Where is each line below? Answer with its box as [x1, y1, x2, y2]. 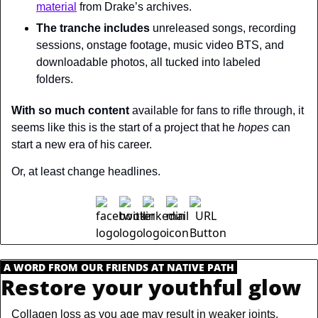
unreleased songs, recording [150, 21, 296, 34]
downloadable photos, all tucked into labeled [36, 55, 261, 68]
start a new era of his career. [11, 138, 152, 150]
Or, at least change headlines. [11, 165, 160, 177]
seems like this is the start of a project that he [11, 121, 238, 133]
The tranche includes [36, 21, 150, 34]
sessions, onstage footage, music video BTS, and [36, 38, 284, 51]
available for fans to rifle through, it [129, 104, 304, 116]
